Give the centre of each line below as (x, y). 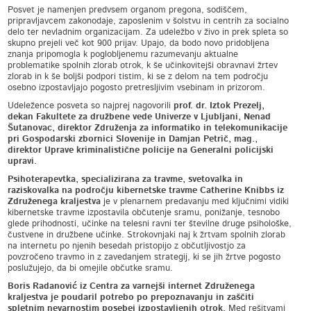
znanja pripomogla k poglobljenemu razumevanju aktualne (123, 54)
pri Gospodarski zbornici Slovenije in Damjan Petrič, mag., (133, 139)
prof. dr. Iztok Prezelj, (219, 106)
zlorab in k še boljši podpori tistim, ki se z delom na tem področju (138, 77)
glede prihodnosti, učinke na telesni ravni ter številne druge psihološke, (150, 224)
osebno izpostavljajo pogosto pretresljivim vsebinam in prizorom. (137, 88)
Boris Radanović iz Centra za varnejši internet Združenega (132, 286)
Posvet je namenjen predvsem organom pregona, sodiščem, (128, 10)
